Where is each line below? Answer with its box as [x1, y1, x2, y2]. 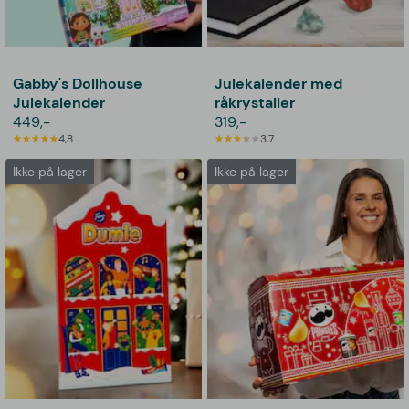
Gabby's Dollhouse [13, 73, 143, 93]
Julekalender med [215, 73, 343, 93]
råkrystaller [215, 92, 296, 112]
